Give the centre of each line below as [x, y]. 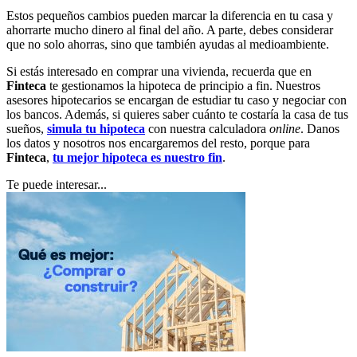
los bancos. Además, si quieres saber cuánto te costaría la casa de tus [177, 115]
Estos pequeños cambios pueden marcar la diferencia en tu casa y [170, 16]
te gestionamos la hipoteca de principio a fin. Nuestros [183, 86]
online [285, 129]
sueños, [27, 129]
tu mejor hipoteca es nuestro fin [137, 158]
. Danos [320, 129]
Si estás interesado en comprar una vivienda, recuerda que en [159, 72]
